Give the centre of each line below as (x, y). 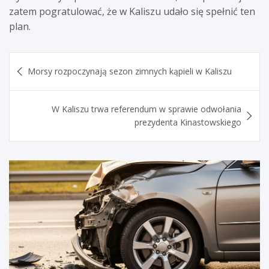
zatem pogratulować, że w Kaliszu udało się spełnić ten (132, 11)
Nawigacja (45, 61)
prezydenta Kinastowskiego (188, 122)
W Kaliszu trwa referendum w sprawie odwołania (147, 109)
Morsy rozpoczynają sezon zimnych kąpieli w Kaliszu (130, 71)
